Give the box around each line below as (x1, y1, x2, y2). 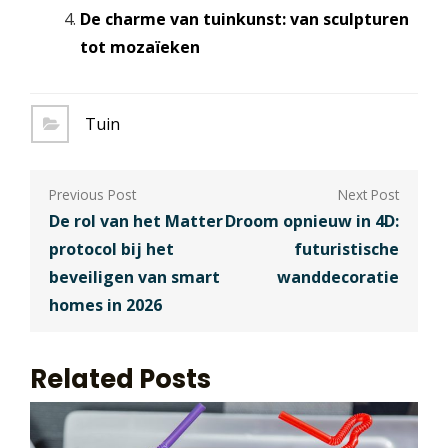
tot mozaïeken (79, 36, 200, 59)
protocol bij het (49, 237, 175, 260)
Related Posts (30, 360, 211, 397)
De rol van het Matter (49, 209, 224, 232)
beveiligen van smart (49, 265, 221, 288)
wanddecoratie (276, 265, 399, 288)
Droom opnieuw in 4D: (224, 209, 399, 232)
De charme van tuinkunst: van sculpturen (79, 8, 409, 31)
